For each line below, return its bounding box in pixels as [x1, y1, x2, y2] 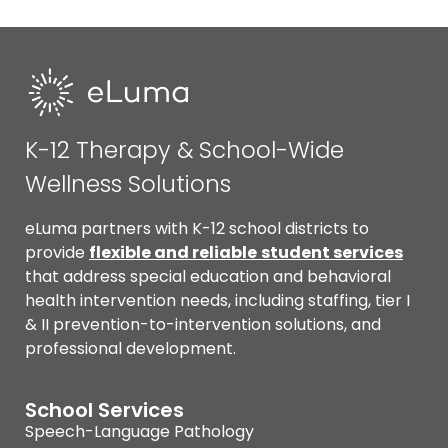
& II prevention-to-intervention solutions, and [25, 313, 381, 337]
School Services [25, 396, 184, 425]
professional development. [25, 337, 236, 361]
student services [261, 241, 403, 265]
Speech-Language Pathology [25, 420, 254, 444]
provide [25, 241, 89, 265]
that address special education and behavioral [25, 265, 391, 289]
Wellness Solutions [25, 168, 231, 201]
